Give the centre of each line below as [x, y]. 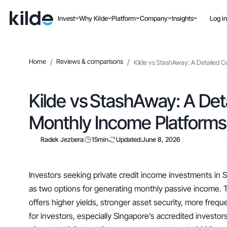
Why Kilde [93, 18]
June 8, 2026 [161, 140]
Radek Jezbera [62, 140]
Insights [182, 18]
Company [154, 18]
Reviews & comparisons [90, 62]
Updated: [129, 140]
